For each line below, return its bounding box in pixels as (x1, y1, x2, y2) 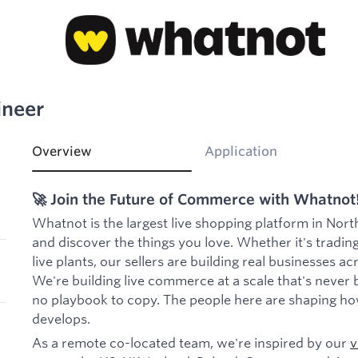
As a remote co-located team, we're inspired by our (32, 333, 350, 351)
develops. (32, 310, 90, 328)
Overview (32, 143, 92, 160)
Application (205, 143, 277, 160)
